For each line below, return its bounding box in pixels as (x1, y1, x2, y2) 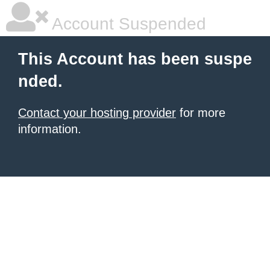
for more (176, 106, 225, 119)
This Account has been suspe (18, 50, 252, 68)
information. (18, 122, 81, 136)
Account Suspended (48, 14, 206, 33)
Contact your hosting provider (18, 106, 176, 119)
